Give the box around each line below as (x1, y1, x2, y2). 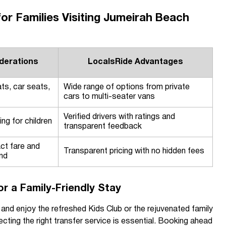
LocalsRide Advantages (88, 59, 183, 66)
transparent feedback (64, 123, 142, 130)
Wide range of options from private (64, 84, 190, 91)
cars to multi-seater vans (64, 93, 155, 100)
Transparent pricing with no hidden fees (64, 148, 204, 155)
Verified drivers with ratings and (64, 114, 175, 121)
